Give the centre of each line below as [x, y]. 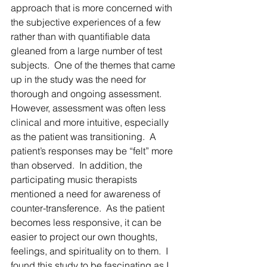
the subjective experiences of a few [87, 22]
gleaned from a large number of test [88, 51]
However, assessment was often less [89, 108]
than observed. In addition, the [78, 165]
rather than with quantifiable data [82, 37]
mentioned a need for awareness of [87, 194]
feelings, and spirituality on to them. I [91, 251]
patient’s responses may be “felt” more [93, 151]
